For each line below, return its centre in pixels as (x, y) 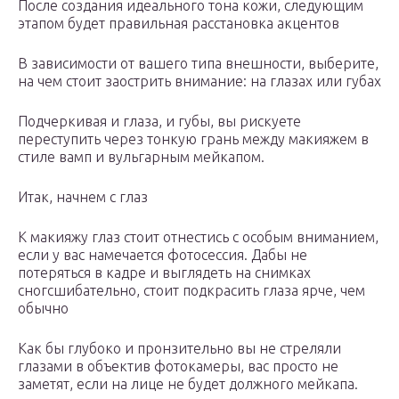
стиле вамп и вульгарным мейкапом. (141, 157)
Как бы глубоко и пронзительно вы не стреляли (179, 349)
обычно (43, 309)
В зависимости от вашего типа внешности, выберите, (198, 64)
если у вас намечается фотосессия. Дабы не (163, 255)
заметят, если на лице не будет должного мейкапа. (188, 384)
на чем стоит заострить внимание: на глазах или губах (199, 81)
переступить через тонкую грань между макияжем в (193, 139)
